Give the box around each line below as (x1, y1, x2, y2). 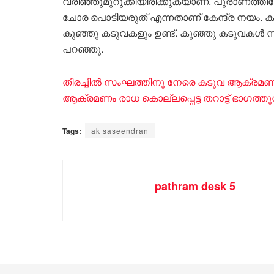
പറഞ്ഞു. (62, 41, 103, 56)
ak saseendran (91, 125, 149, 136)
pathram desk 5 (155, 177, 235, 194)
